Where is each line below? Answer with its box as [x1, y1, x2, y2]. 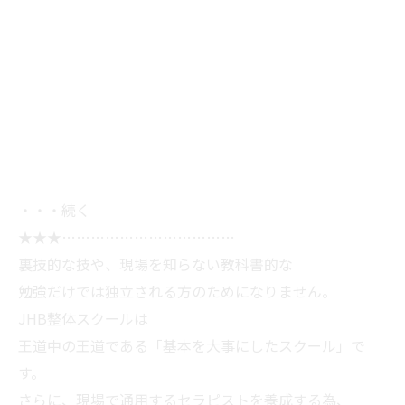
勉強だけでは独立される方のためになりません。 [18, 280, 336, 303]
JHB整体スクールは [18, 307, 148, 330]
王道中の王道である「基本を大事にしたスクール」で [18, 334, 365, 357]
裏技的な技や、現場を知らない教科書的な [18, 253, 293, 276]
